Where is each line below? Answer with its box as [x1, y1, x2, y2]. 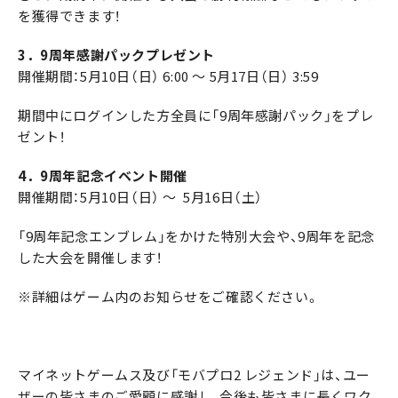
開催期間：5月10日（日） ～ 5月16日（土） [18, 187, 264, 208]
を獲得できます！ [18, 6, 121, 27]
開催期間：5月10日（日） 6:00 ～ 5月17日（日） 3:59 [18, 67, 319, 87]
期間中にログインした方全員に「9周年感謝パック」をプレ [18, 106, 374, 126]
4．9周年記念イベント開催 [18, 166, 187, 187]
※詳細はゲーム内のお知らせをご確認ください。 [18, 287, 320, 307]
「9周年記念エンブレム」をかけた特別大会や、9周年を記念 [18, 227, 375, 247]
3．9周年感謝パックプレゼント [18, 45, 215, 66]
